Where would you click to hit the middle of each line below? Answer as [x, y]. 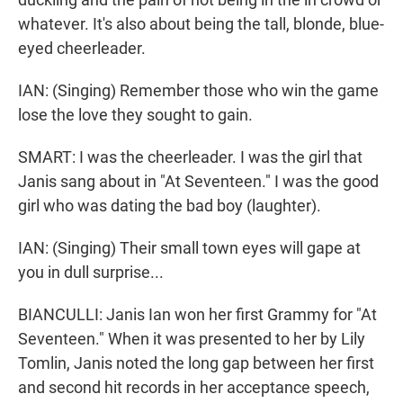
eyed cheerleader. [82, 49]
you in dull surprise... [91, 273]
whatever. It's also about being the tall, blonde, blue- [201, 24]
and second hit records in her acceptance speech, [194, 388]
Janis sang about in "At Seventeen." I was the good [198, 182]
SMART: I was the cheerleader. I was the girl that [190, 157]
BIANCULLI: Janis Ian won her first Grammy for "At [197, 315]
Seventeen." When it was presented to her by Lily [192, 339]
